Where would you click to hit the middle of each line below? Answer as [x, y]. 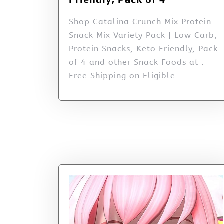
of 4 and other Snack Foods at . [137, 62]
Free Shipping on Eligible [122, 76]
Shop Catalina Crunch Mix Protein [140, 22]
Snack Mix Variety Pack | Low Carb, [143, 35]
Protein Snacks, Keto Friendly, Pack [143, 49]
